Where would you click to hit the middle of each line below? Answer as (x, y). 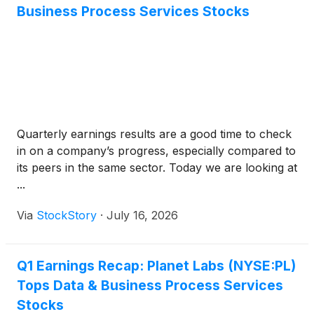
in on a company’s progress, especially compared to (156, 151)
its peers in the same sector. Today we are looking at (157, 168)
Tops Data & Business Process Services (150, 285)
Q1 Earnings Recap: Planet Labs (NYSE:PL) (156, 266)
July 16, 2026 (142, 215)
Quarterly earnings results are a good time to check (154, 134)
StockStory (67, 215)
